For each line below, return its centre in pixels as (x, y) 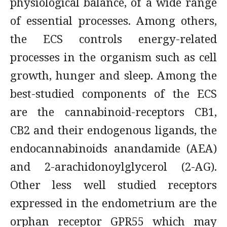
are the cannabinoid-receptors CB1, (113, 111)
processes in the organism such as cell (113, 57)
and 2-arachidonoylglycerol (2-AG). (113, 166)
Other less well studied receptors (113, 184)
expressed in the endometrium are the (113, 203)
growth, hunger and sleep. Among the (113, 75)
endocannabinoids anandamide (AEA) (113, 148)
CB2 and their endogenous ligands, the (113, 130)
